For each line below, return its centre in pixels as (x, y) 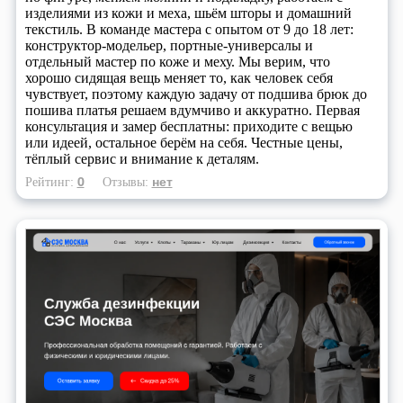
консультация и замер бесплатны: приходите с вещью (188, 127)
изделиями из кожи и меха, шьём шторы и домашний (188, 13)
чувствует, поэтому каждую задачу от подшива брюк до (196, 94)
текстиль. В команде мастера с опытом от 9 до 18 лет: (189, 30)
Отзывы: (127, 182)
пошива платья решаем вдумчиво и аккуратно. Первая (192, 111)
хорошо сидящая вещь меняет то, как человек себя (179, 78)
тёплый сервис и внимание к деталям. (142, 159)
